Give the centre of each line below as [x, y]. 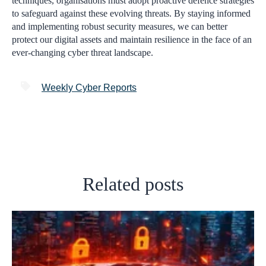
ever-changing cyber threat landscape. [83, 52]
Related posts [133, 184]
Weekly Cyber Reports [89, 88]
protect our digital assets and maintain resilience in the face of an [132, 39]
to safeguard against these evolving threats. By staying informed [131, 13]
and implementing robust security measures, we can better [120, 26]
